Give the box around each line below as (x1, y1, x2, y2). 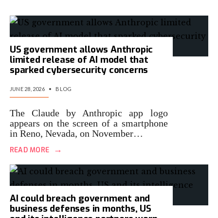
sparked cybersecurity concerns (10, 64, 148, 76)
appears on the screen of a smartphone (10, 118, 168, 128)
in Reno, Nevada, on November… (10, 128, 143, 139)
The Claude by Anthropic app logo (10, 108, 168, 118)
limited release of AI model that (10, 54, 148, 66)
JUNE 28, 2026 (10, 86, 45, 92)
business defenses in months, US (10, 202, 152, 215)
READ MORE (10, 145, 49, 155)
